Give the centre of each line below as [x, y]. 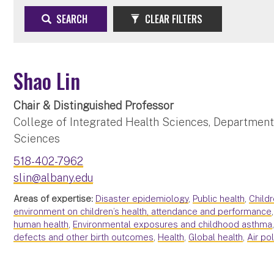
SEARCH [71, 19]
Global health [216, 237]
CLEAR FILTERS [173, 19]
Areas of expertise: [54, 198]
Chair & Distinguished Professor [94, 105]
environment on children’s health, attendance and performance [143, 211]
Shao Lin [47, 80]
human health [41, 224]
